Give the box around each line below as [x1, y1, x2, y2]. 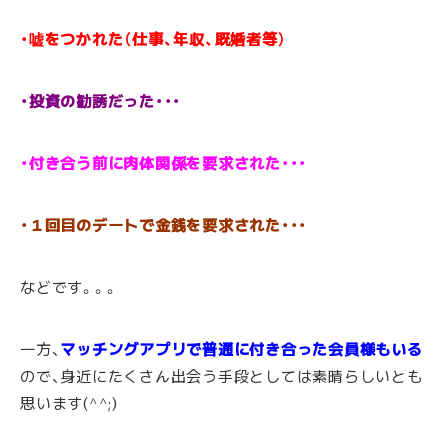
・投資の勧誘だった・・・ [20, 89, 182, 112]
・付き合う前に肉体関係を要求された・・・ [20, 151, 308, 174]
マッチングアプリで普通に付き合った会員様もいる [60, 337, 423, 360]
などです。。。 [20, 275, 119, 298]
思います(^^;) [20, 391, 118, 414]
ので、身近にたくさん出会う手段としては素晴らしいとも [20, 364, 423, 387]
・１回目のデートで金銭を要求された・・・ [20, 213, 308, 236]
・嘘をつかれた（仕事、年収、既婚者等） [20, 27, 287, 50]
